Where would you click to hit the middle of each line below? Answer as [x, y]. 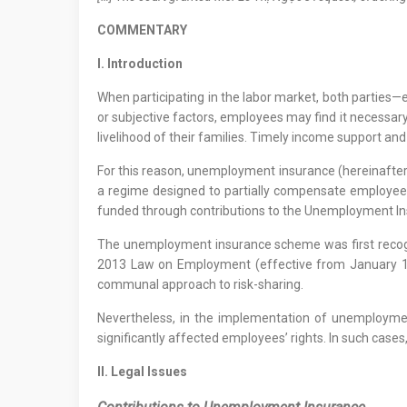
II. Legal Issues [145, 372]
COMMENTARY [142, 30]
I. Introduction [143, 64]
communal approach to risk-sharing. [203, 285]
